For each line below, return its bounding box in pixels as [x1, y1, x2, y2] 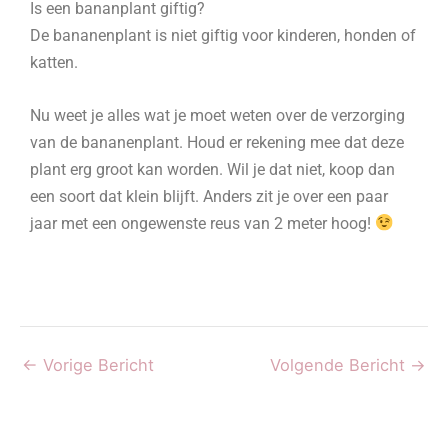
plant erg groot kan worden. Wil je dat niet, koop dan [30, 159, 395, 179]
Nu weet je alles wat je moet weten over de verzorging [30, 105, 405, 125]
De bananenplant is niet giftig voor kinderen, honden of [30, 25, 416, 45]
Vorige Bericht [38, 354, 154, 375]
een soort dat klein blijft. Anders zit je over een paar [30, 186, 388, 206]
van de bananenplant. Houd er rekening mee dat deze [30, 132, 404, 152]
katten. [30, 52, 82, 72]
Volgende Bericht [270, 354, 410, 375]
